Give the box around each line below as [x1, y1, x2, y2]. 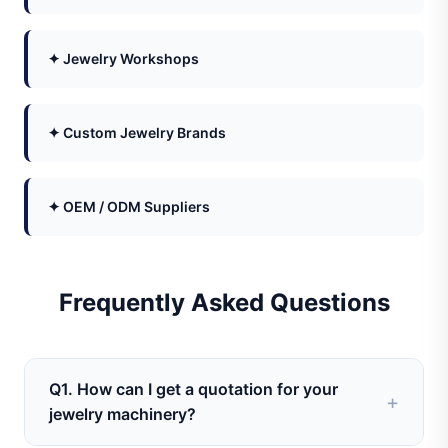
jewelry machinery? [49, 404, 196, 424]
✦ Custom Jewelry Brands [48, 124, 226, 141]
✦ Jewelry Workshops [48, 50, 199, 67]
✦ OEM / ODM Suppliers [48, 198, 210, 215]
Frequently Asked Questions [58, 288, 390, 317]
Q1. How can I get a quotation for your [49, 379, 338, 399]
